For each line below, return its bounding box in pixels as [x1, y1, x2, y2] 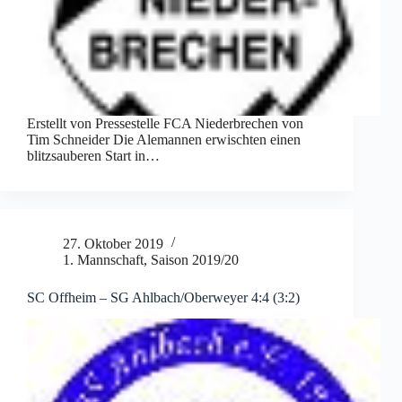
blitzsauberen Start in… [27, 147, 160, 163]
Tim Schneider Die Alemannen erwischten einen [27, 131, 301, 147]
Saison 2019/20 [151, 251, 239, 267]
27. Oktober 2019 [63, 235, 163, 251]
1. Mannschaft [63, 251, 144, 267]
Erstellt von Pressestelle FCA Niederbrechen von [27, 115, 303, 131]
